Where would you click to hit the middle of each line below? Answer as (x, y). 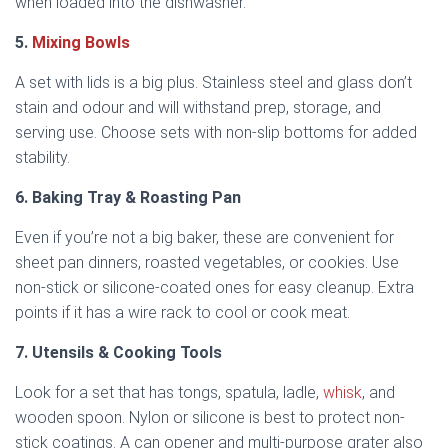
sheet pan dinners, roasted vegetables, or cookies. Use (207, 262)
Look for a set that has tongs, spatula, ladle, (169, 392)
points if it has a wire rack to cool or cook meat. (182, 312)
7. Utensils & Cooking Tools (118, 352)
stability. (42, 157)
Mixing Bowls (81, 42)
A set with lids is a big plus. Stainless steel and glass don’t (213, 82)
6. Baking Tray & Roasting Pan (128, 197)
